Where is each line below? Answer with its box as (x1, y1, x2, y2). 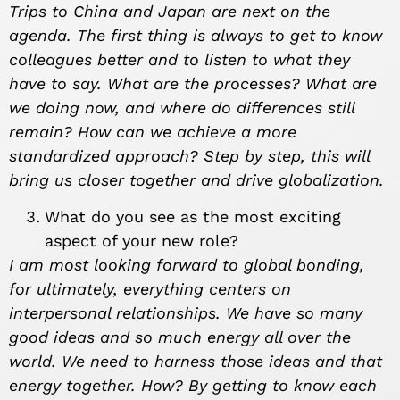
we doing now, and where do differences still (9, 97, 354, 117)
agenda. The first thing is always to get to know (9, 25, 382, 45)
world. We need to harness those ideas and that (9, 351, 382, 371)
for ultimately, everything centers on (9, 279, 291, 298)
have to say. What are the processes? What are (9, 73, 377, 93)
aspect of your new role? (45, 230, 238, 250)
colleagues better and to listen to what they (9, 49, 350, 69)
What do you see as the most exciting (45, 206, 341, 226)
